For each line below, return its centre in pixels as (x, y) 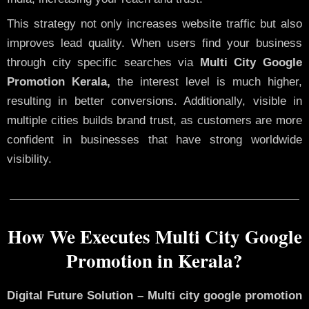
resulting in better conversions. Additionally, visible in (154, 101)
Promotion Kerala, (59, 82)
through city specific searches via (103, 63)
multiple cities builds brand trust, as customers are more (154, 121)
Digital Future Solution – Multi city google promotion (154, 295)
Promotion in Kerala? (154, 260)
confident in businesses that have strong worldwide (154, 140)
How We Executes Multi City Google (154, 236)
